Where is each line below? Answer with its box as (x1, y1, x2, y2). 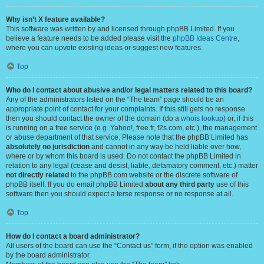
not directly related (6, 171, 69, 179)
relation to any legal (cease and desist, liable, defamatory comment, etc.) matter (6, 161, 258, 170)
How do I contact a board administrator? (6, 232, 140, 240)
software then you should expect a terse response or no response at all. (6, 190, 233, 198)
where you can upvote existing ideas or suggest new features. (6, 44, 203, 52)
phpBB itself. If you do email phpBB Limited (6, 180, 145, 189)
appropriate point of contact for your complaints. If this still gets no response (6, 105, 245, 113)
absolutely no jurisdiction (6, 143, 90, 151)
